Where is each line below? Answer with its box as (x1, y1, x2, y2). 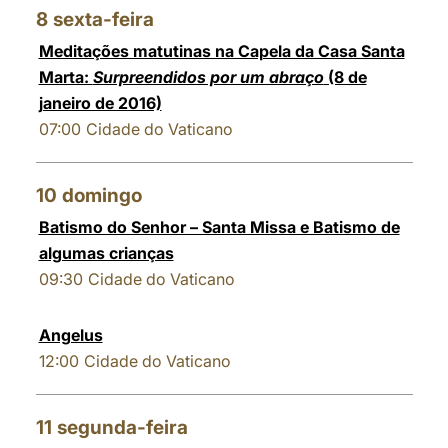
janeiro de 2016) (38, 93, 162, 113)
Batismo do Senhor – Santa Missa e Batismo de (38, 217, 400, 237)
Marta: (38, 67, 93, 87)
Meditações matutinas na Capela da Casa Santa (38, 41, 405, 61)
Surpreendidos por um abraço (92, 67, 324, 87)
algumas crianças (38, 243, 174, 263)
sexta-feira (52, 8, 154, 31)
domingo (61, 184, 142, 207)
